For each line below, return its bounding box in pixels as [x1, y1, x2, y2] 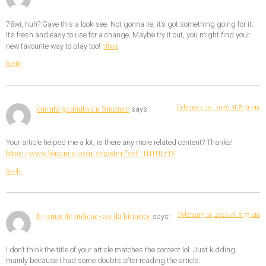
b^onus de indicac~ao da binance [37, 211, 151, 221]
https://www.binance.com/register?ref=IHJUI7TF [6, 147, 176, 158]
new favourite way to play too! [6, 41, 102, 52]
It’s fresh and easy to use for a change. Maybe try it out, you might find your [6, 30, 249, 41]
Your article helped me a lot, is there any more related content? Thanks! [6, 137, 233, 148]
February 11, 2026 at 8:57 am [178, 210, 260, 219]
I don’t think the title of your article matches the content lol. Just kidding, [6, 244, 237, 255]
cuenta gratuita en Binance [37, 103, 129, 114]
